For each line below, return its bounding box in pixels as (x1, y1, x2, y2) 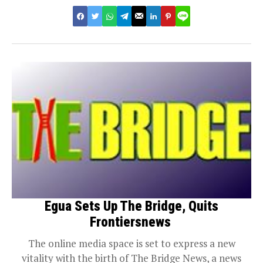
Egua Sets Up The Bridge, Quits (45, 198, 218, 215)
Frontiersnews (89, 214, 174, 231)
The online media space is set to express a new (28, 237, 235, 251)
